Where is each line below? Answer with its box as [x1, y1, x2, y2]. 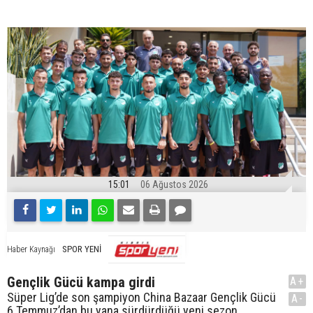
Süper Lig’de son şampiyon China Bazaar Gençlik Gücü [7, 289, 276, 305]
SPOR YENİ [62, 243, 101, 254]
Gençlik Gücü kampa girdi [7, 273, 155, 291]
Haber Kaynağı [7, 244, 55, 254]
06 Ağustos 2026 [140, 178, 208, 190]
